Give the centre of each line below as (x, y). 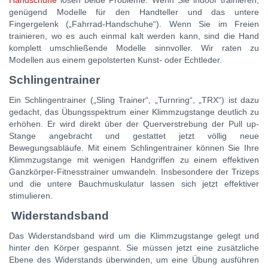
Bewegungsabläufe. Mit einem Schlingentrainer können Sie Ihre (134, 148)
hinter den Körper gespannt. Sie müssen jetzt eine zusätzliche (134, 248)
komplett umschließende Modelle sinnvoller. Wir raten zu (134, 48)
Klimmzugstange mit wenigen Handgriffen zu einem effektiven (134, 160)
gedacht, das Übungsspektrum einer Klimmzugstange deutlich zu (134, 112)
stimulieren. (31, 196)
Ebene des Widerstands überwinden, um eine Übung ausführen (134, 260)
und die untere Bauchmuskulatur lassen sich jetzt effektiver (134, 184)
